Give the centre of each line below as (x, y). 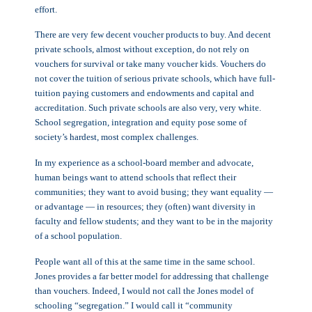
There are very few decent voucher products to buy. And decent (153, 35)
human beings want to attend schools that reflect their (135, 178)
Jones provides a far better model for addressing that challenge (152, 276)
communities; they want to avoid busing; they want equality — (154, 192)
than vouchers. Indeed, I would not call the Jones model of (144, 291)
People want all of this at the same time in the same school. (145, 262)
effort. (47, 9)
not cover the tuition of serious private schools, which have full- (155, 79)
